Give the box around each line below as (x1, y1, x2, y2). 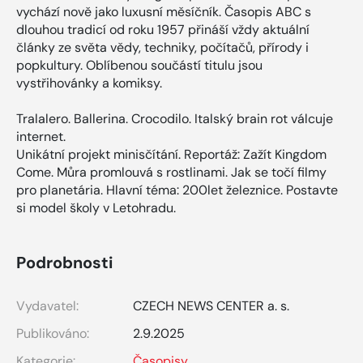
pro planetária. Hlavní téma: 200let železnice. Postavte (16, 181, 338, 199)
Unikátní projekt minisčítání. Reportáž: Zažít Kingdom (16, 146, 327, 164)
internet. (16, 128, 66, 146)
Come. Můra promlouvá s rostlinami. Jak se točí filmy (16, 164, 327, 181)
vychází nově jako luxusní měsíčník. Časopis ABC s (16, 3, 311, 21)
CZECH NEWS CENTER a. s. (133, 297, 289, 315)
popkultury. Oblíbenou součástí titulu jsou (16, 57, 263, 75)
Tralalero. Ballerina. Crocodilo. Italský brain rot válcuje (16, 110, 333, 128)
